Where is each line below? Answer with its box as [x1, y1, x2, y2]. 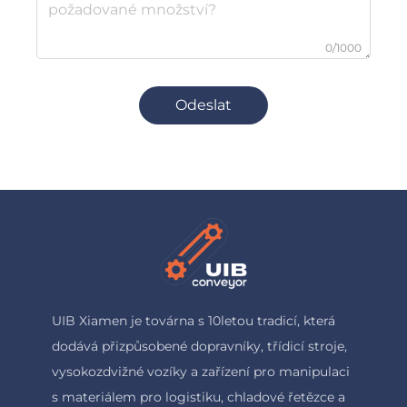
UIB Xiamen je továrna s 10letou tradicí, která [51, 313, 335, 330]
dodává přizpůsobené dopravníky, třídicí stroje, [51, 338, 347, 355]
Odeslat [175, 96, 232, 114]
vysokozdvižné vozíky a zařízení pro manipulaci [51, 363, 350, 381]
